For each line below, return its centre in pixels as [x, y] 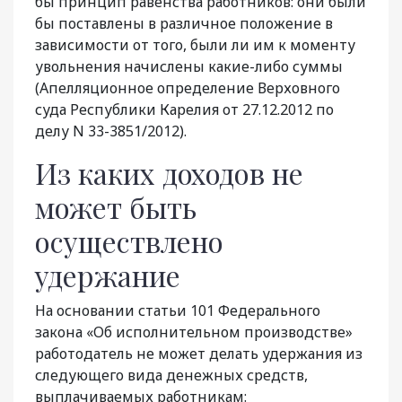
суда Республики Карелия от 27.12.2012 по [184, 110]
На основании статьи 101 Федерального [178, 311]
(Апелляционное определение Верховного [188, 88]
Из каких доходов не [169, 173]
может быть [116, 207]
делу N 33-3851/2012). [111, 131]
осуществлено [129, 241]
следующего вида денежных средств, [171, 376]
